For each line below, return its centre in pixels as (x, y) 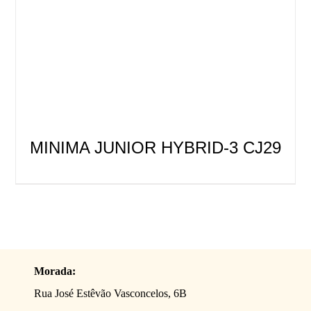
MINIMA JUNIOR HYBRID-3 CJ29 (155, 148)
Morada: (55, 271)
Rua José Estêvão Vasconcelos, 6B (111, 293)
